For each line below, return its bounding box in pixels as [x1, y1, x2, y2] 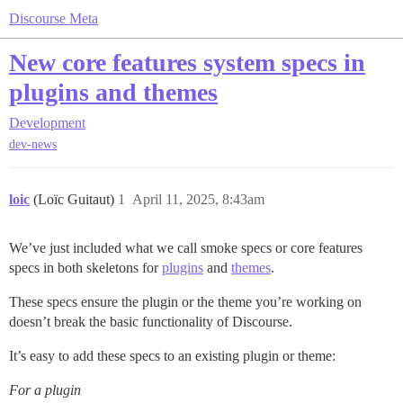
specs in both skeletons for [9, 260, 162, 276]
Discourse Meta [9, 11, 98, 26]
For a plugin [9, 382, 81, 399]
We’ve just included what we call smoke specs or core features [9, 240, 363, 256]
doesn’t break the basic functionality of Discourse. [9, 314, 292, 330]
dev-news [9, 138, 57, 152]
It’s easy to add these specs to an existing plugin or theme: [9, 348, 336, 364]
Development [9, 115, 85, 130]
